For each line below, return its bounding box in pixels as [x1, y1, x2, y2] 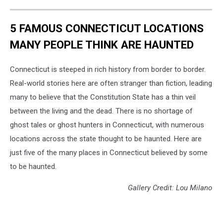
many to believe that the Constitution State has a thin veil [10, 92, 196, 102]
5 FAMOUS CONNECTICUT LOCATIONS [10, 22, 204, 35]
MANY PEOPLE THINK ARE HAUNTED [10, 38, 194, 51]
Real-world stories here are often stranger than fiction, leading [10, 78, 212, 88]
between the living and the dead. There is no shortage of [10, 106, 193, 115]
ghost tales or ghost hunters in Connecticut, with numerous [10, 120, 204, 129]
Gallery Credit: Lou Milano [128, 183, 212, 192]
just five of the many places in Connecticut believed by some [10, 148, 208, 157]
